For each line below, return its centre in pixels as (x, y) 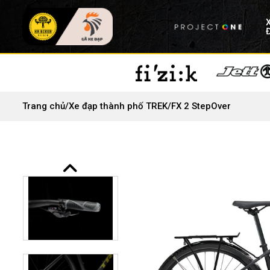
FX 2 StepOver (201, 106)
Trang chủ (44, 106)
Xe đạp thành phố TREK (118, 106)
